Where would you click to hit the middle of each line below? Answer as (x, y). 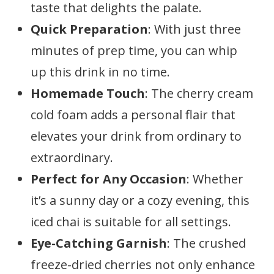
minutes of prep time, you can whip (134, 50)
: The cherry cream (199, 93)
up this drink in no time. (100, 72)
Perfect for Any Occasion (109, 179)
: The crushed (206, 243)
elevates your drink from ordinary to (136, 136)
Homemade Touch (88, 93)
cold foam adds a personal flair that (133, 115)
